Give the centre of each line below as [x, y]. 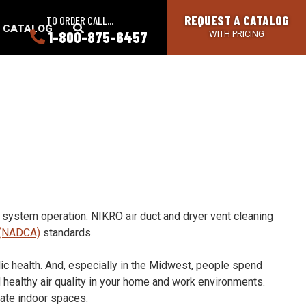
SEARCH [104, 28]
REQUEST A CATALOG [237, 20]
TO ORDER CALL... [80, 20]
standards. [66, 232]
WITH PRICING [237, 34]
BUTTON [105, 44]
